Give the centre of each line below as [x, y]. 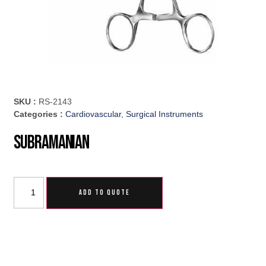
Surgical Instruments [165, 114]
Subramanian [52, 143]
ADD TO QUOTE [105, 193]
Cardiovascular [94, 114]
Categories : [40, 114]
